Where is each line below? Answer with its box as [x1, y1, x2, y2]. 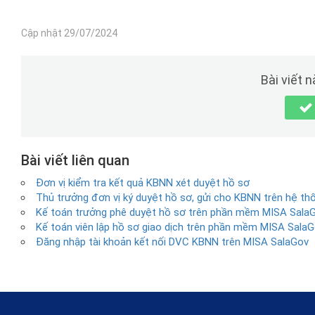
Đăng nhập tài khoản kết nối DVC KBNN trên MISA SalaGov [36, 235, 309, 248]
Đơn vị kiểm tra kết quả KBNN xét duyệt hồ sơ [36, 176, 250, 189]
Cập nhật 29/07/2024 [21, 27, 117, 39]
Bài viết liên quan [21, 151, 129, 169]
